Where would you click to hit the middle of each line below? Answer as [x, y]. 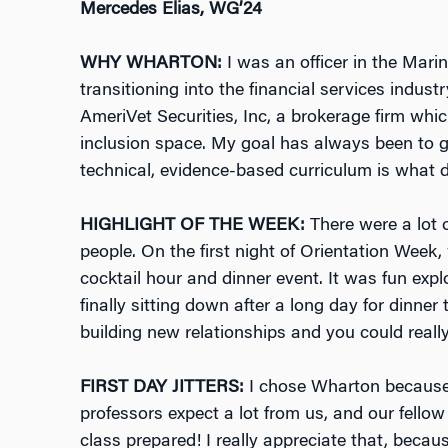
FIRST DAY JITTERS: [164, 387]
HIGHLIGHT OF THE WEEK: [194, 225]
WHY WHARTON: [150, 63]
